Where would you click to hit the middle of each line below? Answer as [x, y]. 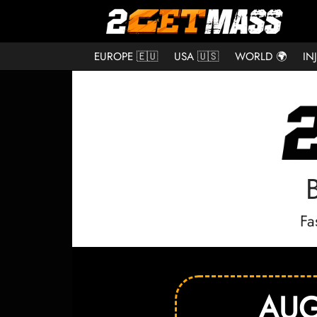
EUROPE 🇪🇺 [126, 56]
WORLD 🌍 [261, 56]
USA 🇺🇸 [196, 56]
